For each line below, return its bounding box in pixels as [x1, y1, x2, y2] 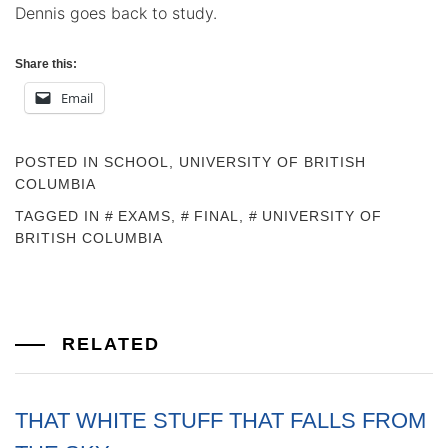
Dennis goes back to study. [15, 3, 217, 23]
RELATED [55, 334, 160, 354]
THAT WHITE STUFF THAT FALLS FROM [15, 408, 426, 433]
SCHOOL [104, 154, 169, 170]
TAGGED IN [15, 208, 105, 224]
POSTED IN [15, 154, 104, 170]
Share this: [15, 57, 77, 71]
